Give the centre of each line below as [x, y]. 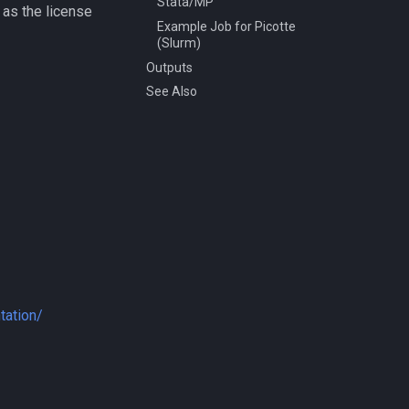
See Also [172, 92]
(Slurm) [179, 42]
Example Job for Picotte [226, 26]
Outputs [169, 67]
